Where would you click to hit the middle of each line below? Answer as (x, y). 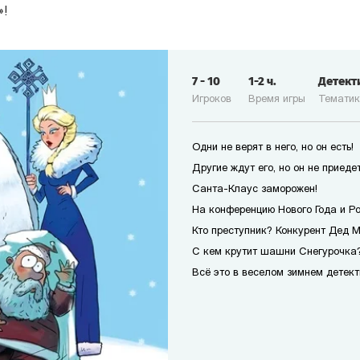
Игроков (212, 99)
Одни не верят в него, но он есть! (273, 147)
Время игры (277, 99)
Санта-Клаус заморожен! (255, 189)
